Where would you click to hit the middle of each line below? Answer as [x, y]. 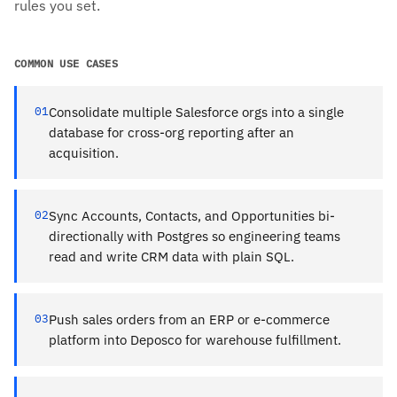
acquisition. [84, 152]
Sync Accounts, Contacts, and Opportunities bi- [192, 215]
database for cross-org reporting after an [171, 132]
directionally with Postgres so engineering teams [195, 236]
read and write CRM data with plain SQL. [171, 256]
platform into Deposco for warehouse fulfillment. [195, 339]
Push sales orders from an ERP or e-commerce [189, 319]
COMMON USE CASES [66, 63]
